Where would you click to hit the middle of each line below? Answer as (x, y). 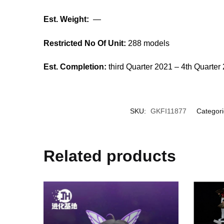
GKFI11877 (168, 111)
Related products (110, 156)
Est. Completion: (75, 67)
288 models (148, 43)
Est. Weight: (66, 19)
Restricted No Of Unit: (85, 43)
